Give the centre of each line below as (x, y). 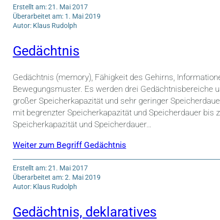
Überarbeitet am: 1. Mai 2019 (56, 16)
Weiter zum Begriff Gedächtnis (69, 145)
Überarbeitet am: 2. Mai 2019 (56, 178)
